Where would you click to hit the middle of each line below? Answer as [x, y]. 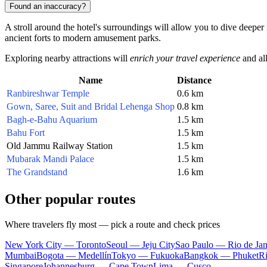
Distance [194, 80]
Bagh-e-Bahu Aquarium [52, 119]
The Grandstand [37, 172]
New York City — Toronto [55, 244]
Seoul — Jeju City [141, 244]
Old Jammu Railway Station [60, 145]
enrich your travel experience [185, 58]
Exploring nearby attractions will [67, 58]
